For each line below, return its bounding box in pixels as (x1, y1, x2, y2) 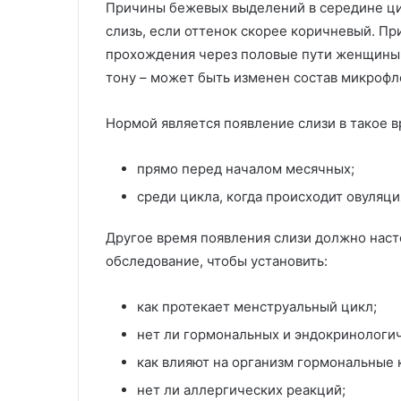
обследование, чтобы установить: (106, 252, 328, 269)
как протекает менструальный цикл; (137, 297, 377, 315)
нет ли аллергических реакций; (137, 380, 346, 398)
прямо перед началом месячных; (137, 159, 354, 177)
